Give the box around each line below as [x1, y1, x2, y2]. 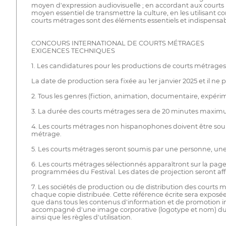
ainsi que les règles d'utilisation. [31, 213, 132, 221]
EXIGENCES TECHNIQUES [31, 47, 115, 55]
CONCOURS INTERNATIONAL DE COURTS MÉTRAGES [31, 39, 204, 47]
